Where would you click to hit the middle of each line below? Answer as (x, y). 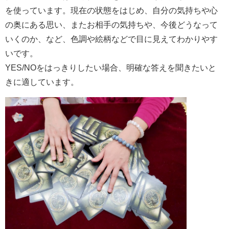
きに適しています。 (42, 82)
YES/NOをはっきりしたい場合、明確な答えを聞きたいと (111, 67)
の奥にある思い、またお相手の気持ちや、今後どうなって (111, 24)
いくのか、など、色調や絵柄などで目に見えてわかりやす (111, 39)
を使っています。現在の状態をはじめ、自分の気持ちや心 (111, 10)
